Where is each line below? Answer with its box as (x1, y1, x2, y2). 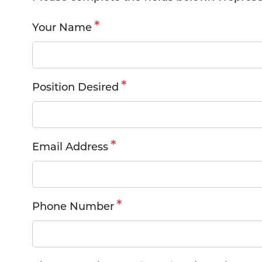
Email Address (32, 142, 108, 154)
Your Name (32, 23, 92, 35)
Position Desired (32, 82, 119, 94)
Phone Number (32, 202, 114, 213)
